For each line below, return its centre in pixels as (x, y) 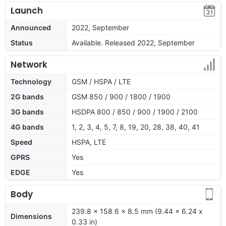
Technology (31, 81)
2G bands (27, 96)
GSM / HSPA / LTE (101, 81)
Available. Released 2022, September (133, 42)
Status (22, 42)
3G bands (27, 111)
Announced (31, 27)
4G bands (27, 127)
